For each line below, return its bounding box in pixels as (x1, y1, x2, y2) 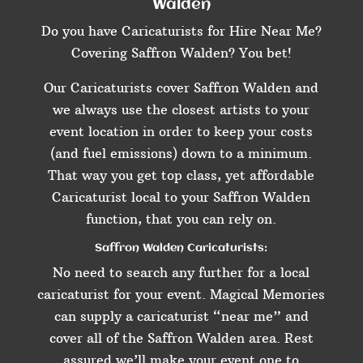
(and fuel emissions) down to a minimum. (50, 145, 313, 162)
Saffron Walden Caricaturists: (95, 242, 268, 254)
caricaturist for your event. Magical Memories (37, 286, 326, 303)
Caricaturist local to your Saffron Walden (52, 189, 311, 206)
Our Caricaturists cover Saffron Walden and (44, 79, 319, 96)
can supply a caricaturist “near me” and (53, 308, 309, 325)
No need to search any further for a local (53, 264, 310, 281)
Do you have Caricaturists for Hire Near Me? (41, 23, 322, 40)
